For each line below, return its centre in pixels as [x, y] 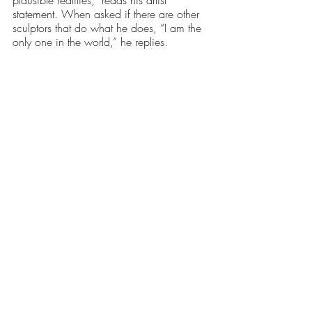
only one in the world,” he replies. [90, 41]
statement [33, 14]
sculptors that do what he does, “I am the [109, 28]
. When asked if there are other [128, 14]
